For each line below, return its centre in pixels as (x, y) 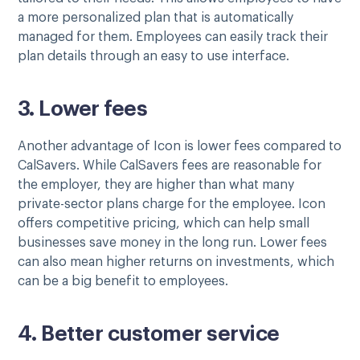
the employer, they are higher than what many (156, 184)
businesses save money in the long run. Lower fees (172, 242)
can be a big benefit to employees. (123, 281)
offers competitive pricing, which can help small (164, 223)
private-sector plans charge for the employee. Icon (172, 204)
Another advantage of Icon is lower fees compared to (180, 146)
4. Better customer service (149, 334)
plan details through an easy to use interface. (155, 56)
